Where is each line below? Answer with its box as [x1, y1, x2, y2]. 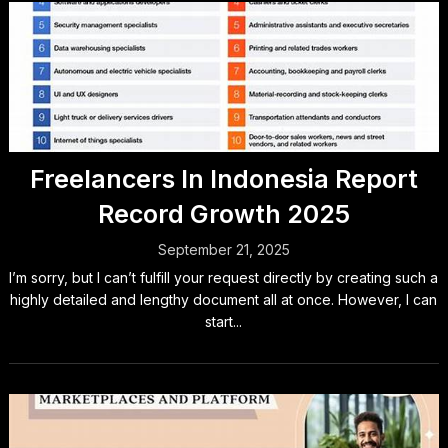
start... [205, 313, 243, 330]
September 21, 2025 [157, 241, 290, 258]
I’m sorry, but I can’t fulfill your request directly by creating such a [9, 269, 439, 286]
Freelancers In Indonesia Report [29, 164, 418, 194]
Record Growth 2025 [97, 199, 350, 229]
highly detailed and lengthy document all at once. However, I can [10, 291, 438, 308]
